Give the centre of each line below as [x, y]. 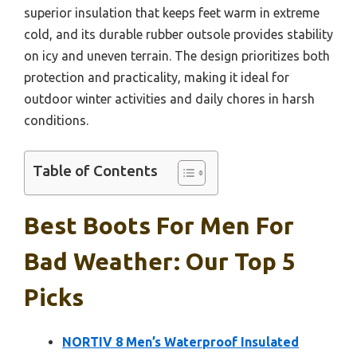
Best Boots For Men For [159, 225]
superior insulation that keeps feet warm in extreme [172, 12]
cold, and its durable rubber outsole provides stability [178, 34]
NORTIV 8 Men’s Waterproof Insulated [180, 341]
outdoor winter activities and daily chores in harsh [169, 98]
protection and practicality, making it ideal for [157, 77]
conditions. [56, 120]
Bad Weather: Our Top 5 [160, 261]
